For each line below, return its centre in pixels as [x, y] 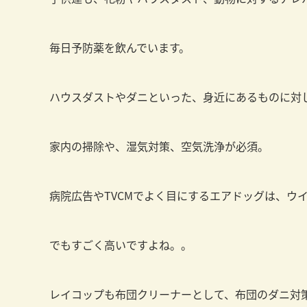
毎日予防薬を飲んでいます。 [120, 47]
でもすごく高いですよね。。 [121, 245]
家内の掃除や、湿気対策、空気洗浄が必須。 [159, 146]
